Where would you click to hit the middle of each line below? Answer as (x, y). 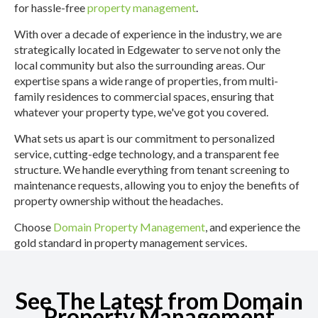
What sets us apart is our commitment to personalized (144, 138)
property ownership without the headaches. (119, 200)
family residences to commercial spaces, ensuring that (144, 96)
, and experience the (253, 226)
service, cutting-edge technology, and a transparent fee (147, 153)
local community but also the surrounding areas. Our (140, 65)
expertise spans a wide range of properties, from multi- (146, 80)
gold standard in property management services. (131, 242)
